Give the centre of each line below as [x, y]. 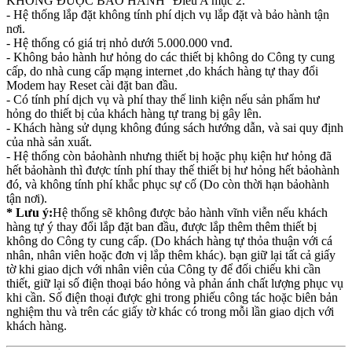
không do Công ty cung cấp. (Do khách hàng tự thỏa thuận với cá [169, 241]
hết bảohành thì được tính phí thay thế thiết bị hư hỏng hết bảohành [173, 170]
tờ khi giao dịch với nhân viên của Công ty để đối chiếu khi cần [163, 269]
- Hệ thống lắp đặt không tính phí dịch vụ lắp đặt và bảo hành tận [168, 15]
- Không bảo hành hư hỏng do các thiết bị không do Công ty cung [170, 57]
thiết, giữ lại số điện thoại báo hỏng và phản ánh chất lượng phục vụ [175, 283]
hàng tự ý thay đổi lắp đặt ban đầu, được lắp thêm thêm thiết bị [161, 227]
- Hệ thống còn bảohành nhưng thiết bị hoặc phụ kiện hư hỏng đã [169, 156]
